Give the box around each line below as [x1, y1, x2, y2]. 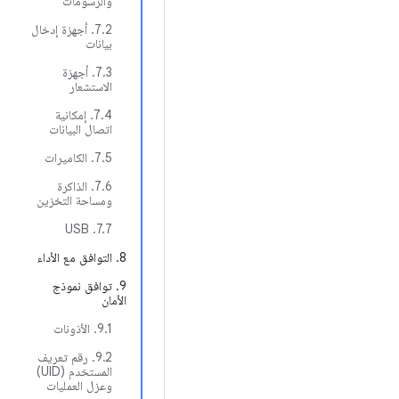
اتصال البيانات [49, 121, 112, 137]
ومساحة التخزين [37, 192, 112, 208]
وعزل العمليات [46, 378, 112, 394]
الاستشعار [69, 78, 112, 94]
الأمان [102, 292, 126, 308]
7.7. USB [96, 221, 112, 237]
